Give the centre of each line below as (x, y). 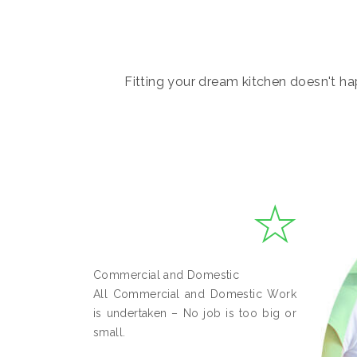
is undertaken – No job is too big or (195, 313)
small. (110, 332)
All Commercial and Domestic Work (195, 294)
